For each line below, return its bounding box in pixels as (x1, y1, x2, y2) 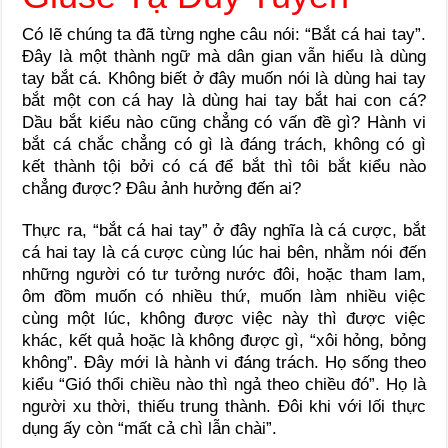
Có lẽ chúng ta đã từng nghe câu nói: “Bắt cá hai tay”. (22, 25, 426, 45)
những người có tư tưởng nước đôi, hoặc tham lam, (22, 265, 426, 285)
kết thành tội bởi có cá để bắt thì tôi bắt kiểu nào (22, 157, 426, 177)
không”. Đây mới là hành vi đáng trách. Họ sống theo (22, 353, 426, 373)
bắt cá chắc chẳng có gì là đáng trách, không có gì (22, 135, 426, 155)
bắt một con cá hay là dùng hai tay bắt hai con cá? (22, 91, 426, 111)
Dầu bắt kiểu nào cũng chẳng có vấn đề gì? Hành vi (22, 113, 426, 133)
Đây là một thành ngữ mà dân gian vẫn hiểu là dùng (22, 47, 426, 67)
